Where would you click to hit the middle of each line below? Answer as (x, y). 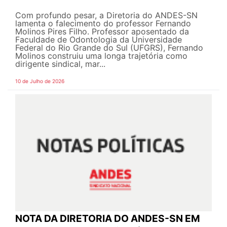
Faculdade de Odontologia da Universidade (99, 40)
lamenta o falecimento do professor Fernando (103, 24)
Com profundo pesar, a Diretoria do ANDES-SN (106, 15)
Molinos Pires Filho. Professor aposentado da (102, 32)
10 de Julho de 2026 (40, 81)
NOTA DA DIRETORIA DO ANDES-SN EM (108, 218)
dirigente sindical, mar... (60, 64)
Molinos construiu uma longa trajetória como (101, 56)
